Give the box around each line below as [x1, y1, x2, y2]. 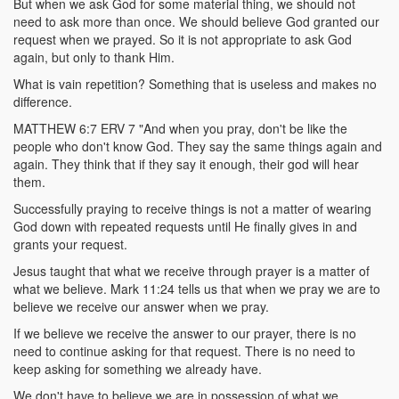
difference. [13, 93, 72, 110]
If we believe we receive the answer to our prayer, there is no [13, 324, 356, 342]
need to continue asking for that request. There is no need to [13, 342, 355, 360]
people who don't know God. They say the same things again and [13, 137, 382, 155]
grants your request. [13, 235, 127, 253]
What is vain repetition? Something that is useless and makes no [13, 75, 377, 93]
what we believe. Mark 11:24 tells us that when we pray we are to [13, 280, 380, 297]
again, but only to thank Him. [13, 48, 175, 66]
